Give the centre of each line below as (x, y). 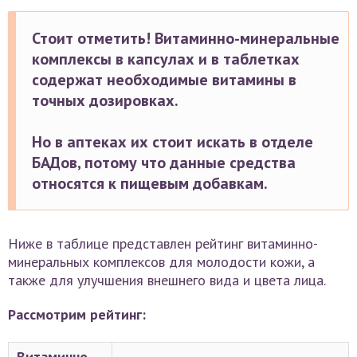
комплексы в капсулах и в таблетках (166, 59)
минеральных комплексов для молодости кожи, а (161, 261)
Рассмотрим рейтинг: (77, 314)
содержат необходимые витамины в (164, 79)
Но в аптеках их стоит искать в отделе (173, 141)
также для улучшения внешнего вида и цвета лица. (167, 280)
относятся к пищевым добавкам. (150, 183)
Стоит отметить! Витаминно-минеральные (186, 38)
